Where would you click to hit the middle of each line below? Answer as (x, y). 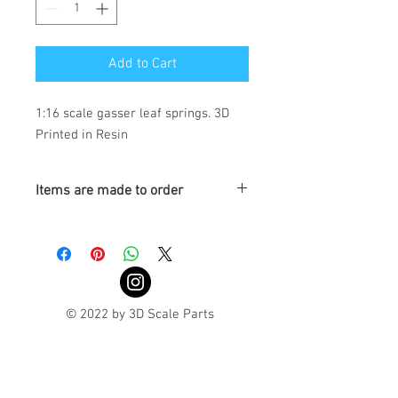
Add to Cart (142, 64)
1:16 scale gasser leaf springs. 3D (132, 114)
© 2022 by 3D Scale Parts (141, 315)
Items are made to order (109, 191)
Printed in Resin (82, 135)
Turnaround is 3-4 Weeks (101, 225)
